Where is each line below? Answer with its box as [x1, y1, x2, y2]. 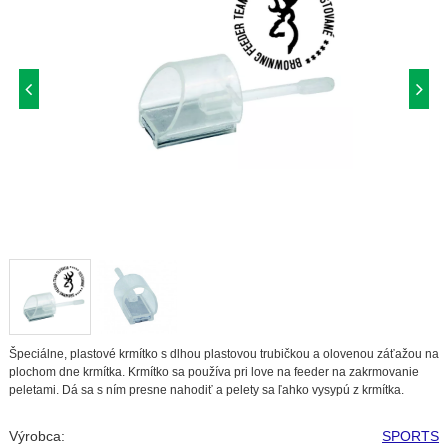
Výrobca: [8, 427, 65, 444]
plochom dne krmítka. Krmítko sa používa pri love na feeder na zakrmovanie [8, 364, 419, 379]
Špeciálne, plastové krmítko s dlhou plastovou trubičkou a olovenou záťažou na [8, 346, 439, 361]
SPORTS [382, 427, 440, 444]
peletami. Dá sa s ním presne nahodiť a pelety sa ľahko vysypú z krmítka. [8, 382, 404, 397]
